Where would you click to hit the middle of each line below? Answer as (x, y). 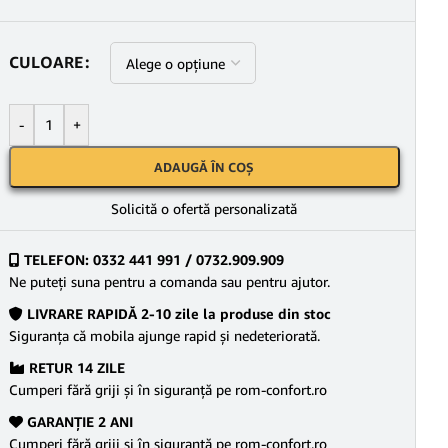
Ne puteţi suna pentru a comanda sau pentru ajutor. (169, 281)
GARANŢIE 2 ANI (78, 421)
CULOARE (46, 62)
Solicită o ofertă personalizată (204, 208)
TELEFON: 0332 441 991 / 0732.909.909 (152, 259)
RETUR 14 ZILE (75, 367)
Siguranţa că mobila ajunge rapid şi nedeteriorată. (164, 335)
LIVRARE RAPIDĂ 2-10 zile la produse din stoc (177, 313)
